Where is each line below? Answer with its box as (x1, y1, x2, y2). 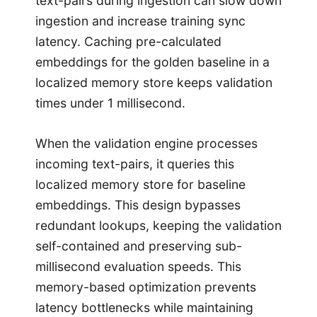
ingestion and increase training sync (35, 13, 246, 29)
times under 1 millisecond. (35, 96, 185, 111)
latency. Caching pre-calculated (35, 34, 221, 50)
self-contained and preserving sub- (35, 238, 242, 254)
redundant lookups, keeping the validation (35, 218, 282, 234)
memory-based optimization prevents (35, 279, 256, 295)
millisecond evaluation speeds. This (35, 259, 241, 275)
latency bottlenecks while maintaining (35, 300, 253, 316)
